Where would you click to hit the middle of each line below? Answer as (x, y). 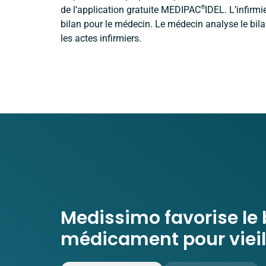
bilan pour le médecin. (107, 24)
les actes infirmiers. (101, 38)
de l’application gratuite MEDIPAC (131, 9)
